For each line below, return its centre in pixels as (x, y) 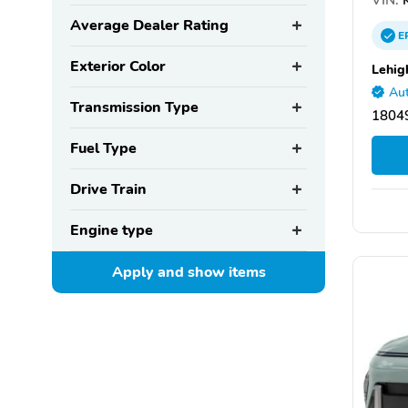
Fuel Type (103, 149)
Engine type (112, 231)
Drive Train (108, 190)
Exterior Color (118, 67)
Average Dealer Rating (149, 26)
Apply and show (170, 273)
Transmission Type (134, 108)
